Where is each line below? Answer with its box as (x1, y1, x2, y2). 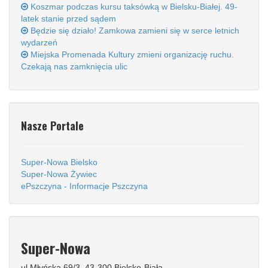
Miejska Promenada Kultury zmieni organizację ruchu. (28, 50, 234, 60)
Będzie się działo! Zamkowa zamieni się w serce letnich (28, 26, 239, 36)
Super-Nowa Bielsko (21, 157, 98, 167)
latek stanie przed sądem (21, 14, 116, 24)
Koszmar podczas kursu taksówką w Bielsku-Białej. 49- (28, 2, 237, 12)
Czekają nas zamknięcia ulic (21, 62, 127, 72)
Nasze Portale (21, 118, 84, 134)
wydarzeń (21, 38, 57, 48)
